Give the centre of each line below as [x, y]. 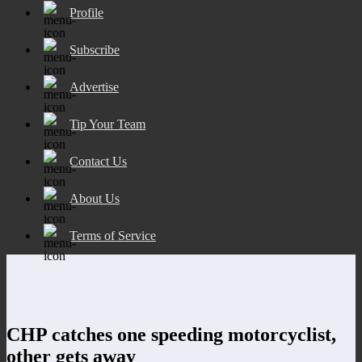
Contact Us [98, 161]
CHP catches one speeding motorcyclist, [171, 334]
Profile [86, 12]
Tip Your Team [107, 124]
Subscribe [95, 49]
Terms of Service [113, 235]
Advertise [94, 86]
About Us [95, 198]
